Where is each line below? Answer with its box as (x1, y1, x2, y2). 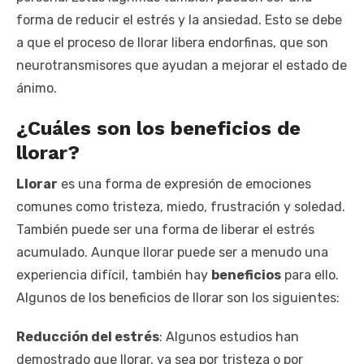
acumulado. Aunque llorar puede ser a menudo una (16, 244, 328, 260)
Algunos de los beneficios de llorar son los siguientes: (16, 289, 340, 305)
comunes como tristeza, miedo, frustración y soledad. (16, 198, 345, 214)
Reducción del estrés (16, 328, 159, 344)
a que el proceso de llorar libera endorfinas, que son (16, 34, 328, 50)
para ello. (281, 266, 339, 283)
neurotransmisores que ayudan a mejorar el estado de (16, 57, 347, 73)
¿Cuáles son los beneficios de (16, 116, 301, 140)
